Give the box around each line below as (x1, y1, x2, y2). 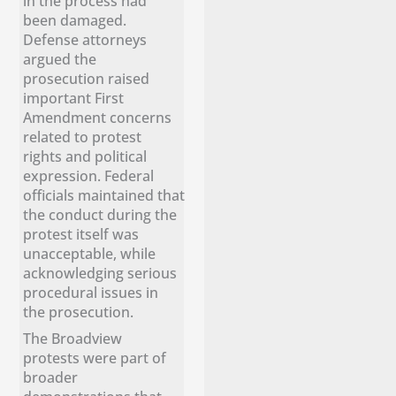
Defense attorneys (23, 28, 148, 49)
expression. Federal (23, 164, 155, 186)
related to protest (23, 126, 142, 147)
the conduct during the (23, 203, 178, 225)
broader (23, 367, 79, 388)
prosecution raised (23, 67, 150, 88)
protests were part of (23, 347, 167, 369)
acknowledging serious (23, 262, 178, 283)
